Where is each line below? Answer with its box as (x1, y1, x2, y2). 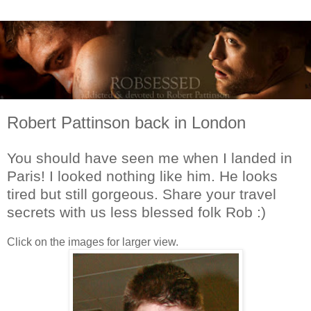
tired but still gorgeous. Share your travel (7, 185, 276, 202)
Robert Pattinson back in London (7, 113, 246, 133)
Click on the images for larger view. (7, 235, 178, 248)
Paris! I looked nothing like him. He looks (7, 167, 278, 184)
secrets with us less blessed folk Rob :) (7, 203, 266, 220)
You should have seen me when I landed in (7, 149, 292, 166)
